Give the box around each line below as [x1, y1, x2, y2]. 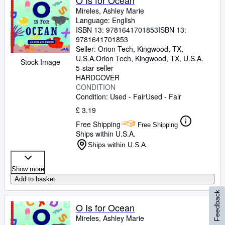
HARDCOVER [76, 72, 120, 82]
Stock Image [20, 57, 60, 67]
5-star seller [76, 63, 114, 73]
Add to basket [15, 175, 55, 183]
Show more [12, 165, 44, 173]
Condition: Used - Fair [76, 91, 146, 101]
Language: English [76, 15, 135, 25]
